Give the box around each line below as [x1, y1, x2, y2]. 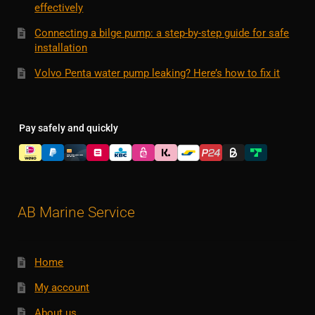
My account [34, 281, 90, 294]
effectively [34, 1, 84, 15]
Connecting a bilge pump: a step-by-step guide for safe [34, 27, 290, 40]
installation [34, 41, 88, 55]
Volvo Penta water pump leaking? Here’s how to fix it [34, 67, 281, 80]
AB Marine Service [17, 203, 135, 221]
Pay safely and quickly [18, 122, 118, 134]
